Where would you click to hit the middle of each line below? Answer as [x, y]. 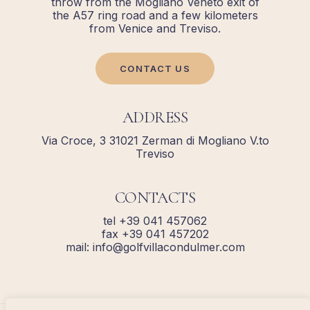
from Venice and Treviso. [155, 28]
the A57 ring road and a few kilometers [155, 15]
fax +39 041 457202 [155, 234]
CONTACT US [155, 68]
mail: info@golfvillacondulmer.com [155, 247]
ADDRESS [155, 118]
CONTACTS [155, 198]
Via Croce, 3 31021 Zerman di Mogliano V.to [155, 141]
